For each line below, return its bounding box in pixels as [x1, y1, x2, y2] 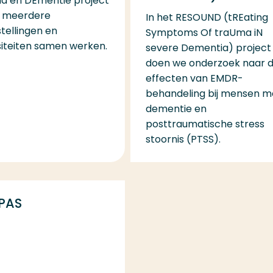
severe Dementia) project [145, 40, 271, 55]
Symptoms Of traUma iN [145, 25, 263, 40]
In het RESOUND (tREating [145, 10, 268, 24]
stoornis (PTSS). [145, 132, 221, 146]
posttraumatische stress [145, 116, 264, 131]
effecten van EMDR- [145, 71, 243, 85]
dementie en [145, 101, 207, 116]
